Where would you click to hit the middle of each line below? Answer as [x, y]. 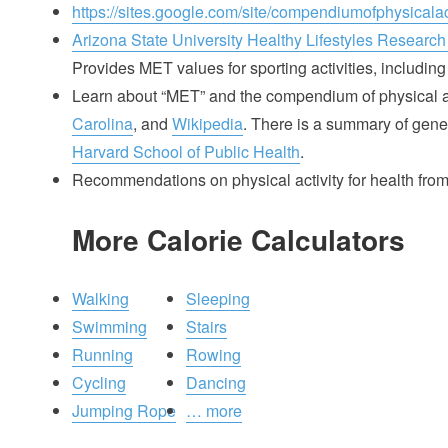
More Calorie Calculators [238, 239]
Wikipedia [207, 123]
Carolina [102, 123]
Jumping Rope [124, 410]
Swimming [109, 326]
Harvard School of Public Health [186, 151]
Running [102, 354]
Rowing [213, 354]
